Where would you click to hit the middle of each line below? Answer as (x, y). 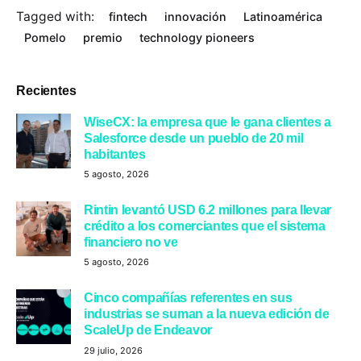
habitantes (115, 154)
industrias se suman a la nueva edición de (207, 314)
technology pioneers (197, 37)
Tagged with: (55, 16)
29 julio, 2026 (113, 350)
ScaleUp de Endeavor (148, 330)
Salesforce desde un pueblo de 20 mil (194, 137)
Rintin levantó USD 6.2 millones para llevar (208, 210)
